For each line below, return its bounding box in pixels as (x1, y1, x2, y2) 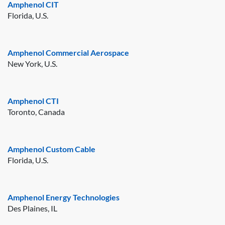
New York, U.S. (8, 58, 57, 68)
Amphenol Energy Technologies (8, 192, 120, 202)
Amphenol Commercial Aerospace (8, 47, 129, 57)
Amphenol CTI (8, 95, 59, 105)
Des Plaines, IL (8, 203, 57, 213)
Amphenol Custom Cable (8, 144, 95, 154)
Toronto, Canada (8, 106, 65, 117)
